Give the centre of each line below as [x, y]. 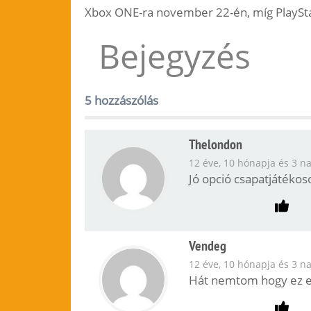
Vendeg [208, 246]
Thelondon [216, 144]
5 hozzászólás [121, 100]
